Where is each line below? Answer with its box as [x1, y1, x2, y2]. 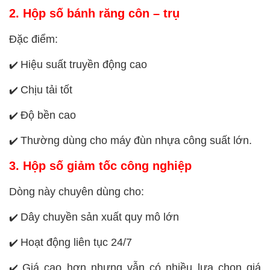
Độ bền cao [20, 108, 76, 121]
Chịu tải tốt [20, 83, 72, 96]
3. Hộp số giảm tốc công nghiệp [9, 159, 192, 172]
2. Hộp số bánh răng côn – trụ [9, 6, 180, 20]
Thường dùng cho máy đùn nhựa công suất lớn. [20, 134, 252, 146]
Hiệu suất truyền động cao [20, 58, 147, 71]
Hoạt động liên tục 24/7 [20, 236, 132, 248]
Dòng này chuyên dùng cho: [9, 185, 144, 198]
